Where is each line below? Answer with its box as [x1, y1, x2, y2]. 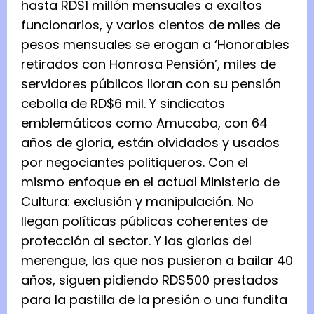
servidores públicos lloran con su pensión [21, 74, 281, 93]
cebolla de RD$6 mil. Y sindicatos [21, 94, 225, 112]
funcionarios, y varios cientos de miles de [21, 15, 280, 34]
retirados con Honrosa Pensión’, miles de [21, 55, 276, 73]
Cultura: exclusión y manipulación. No [21, 192, 254, 210]
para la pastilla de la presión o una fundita [21, 290, 287, 308]
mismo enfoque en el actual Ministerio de [21, 172, 280, 191]
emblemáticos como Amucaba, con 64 [21, 114, 268, 132]
